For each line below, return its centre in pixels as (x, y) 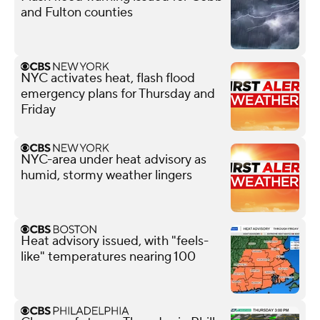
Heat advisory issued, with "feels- (115, 241)
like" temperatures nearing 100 (108, 256)
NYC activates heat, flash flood (108, 78)
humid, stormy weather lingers (106, 175)
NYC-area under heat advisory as (114, 159)
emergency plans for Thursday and (118, 94)
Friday (38, 109)
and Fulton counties (77, 12)
